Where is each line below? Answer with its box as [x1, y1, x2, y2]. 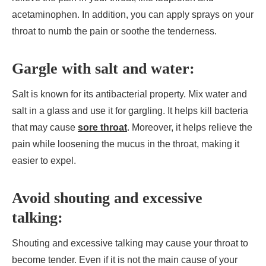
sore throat [78, 122, 127, 133]
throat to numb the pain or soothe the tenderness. [12, 26, 219, 37]
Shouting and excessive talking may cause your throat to [12, 238, 248, 249]
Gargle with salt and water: [12, 60, 195, 78]
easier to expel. [12, 156, 78, 166]
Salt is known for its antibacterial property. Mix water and [12, 89, 247, 100]
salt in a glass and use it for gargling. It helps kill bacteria [12, 106, 248, 116]
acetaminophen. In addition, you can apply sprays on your [12, 9, 254, 20]
